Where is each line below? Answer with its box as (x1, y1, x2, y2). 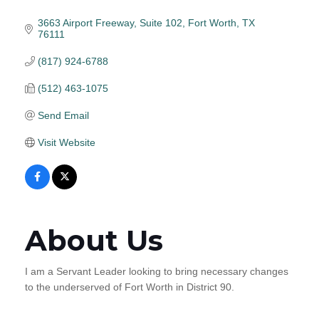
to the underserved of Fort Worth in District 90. (25, 281, 234, 293)
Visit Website (37, 136, 95, 148)
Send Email (37, 109, 89, 121)
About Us (25, 222, 163, 258)
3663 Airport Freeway (37, 16, 134, 28)
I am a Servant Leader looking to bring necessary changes (25, 265, 288, 277)
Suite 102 (139, 16, 182, 28)
